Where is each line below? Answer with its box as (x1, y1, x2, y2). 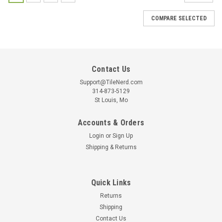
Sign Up (112, 132, 133, 139)
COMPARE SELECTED (151, 14, 207, 22)
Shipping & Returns (85, 143, 137, 151)
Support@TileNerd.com (79, 78, 143, 86)
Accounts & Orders (77, 117, 145, 127)
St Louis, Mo (94, 96, 128, 104)
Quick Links (91, 177, 131, 187)
